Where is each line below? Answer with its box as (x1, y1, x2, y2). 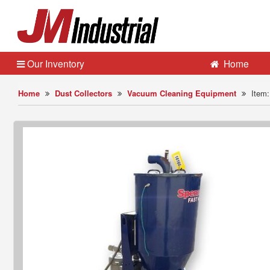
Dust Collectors (55, 87, 112, 99)
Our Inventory (25, 57, 84, 70)
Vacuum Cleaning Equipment (127, 87, 236, 99)
